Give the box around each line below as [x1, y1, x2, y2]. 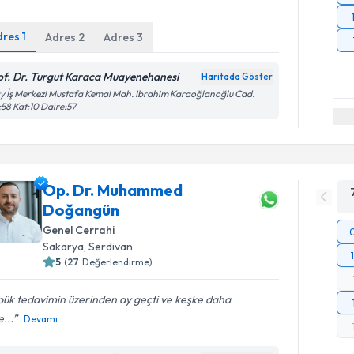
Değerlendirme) [82, 255, 153, 268]
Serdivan [88, 239, 134, 254]
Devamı [24, 312, 58, 325]
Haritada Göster [201, 71, 273, 82]
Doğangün [43, 199, 120, 220]
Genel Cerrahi [43, 222, 115, 237]
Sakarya [43, 239, 85, 254]
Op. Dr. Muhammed [43, 179, 183, 200]
